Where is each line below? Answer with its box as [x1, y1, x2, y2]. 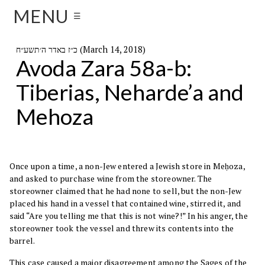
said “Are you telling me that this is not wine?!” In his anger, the [9, 210, 248, 222]
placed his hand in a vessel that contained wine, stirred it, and [9, 198, 241, 209]
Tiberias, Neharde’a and [15, 79, 244, 105]
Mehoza [15, 103, 93, 130]
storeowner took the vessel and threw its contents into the [9, 222, 234, 234]
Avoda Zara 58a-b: [15, 54, 192, 81]
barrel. [9, 235, 35, 247]
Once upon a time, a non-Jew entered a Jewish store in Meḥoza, [9, 160, 245, 172]
